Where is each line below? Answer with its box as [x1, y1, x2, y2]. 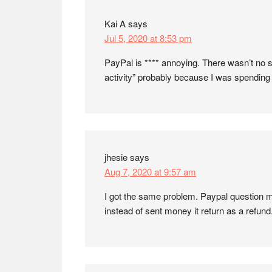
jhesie [104, 151, 127, 163]
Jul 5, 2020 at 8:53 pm [104, 32, 192, 44]
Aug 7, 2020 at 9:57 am [104, 165, 196, 178]
